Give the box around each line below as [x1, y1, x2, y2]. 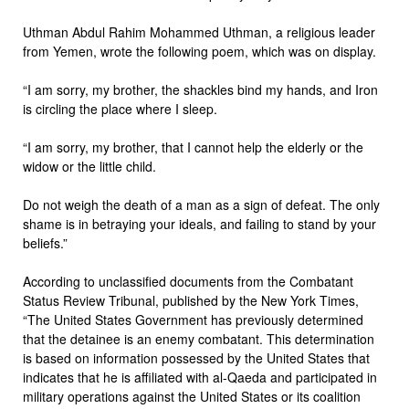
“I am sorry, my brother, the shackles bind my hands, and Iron [23, 79, 378, 99]
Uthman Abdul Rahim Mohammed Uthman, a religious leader [23, 22, 375, 41]
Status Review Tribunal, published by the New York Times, [23, 290, 359, 309]
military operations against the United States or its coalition [23, 386, 361, 405]
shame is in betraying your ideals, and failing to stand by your [23, 214, 376, 233]
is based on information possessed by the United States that [23, 348, 370, 367]
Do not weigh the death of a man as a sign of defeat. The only [23, 194, 380, 214]
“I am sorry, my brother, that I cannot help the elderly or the [23, 137, 363, 156]
